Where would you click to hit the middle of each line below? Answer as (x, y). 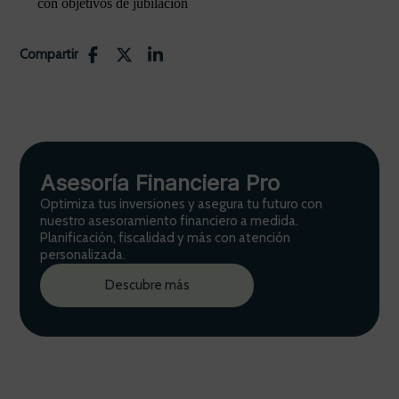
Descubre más (147, 285)
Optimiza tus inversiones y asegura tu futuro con (181, 204)
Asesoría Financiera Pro (160, 183)
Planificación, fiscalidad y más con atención (165, 238)
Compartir (49, 54)
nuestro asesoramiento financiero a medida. (169, 221)
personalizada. (83, 255)
